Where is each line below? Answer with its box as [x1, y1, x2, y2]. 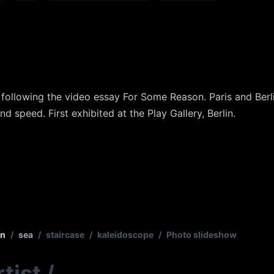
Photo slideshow [166, 229, 237, 240]
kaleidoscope [97, 229, 154, 240]
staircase [46, 229, 84, 240]
